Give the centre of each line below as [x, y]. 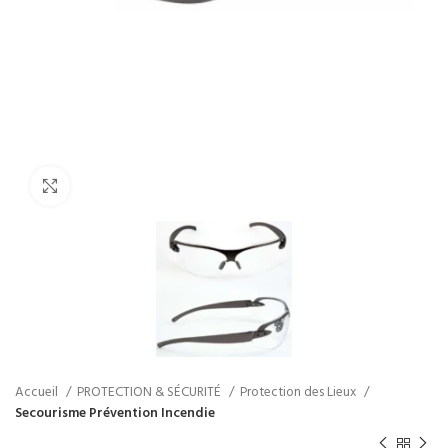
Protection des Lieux [299, 392]
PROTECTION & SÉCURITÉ [150, 392]
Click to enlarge [117, 186]
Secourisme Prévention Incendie [115, 413]
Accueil [38, 392]
